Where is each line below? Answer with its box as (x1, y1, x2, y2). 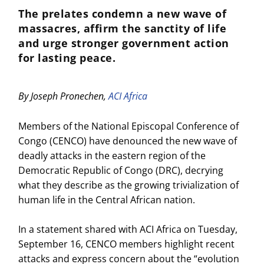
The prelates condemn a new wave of (18, 6, 227, 21)
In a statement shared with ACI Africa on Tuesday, (18, 223, 238, 236)
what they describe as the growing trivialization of (18, 178, 239, 192)
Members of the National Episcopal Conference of (18, 119, 239, 133)
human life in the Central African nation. (18, 193, 196, 206)
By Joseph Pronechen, (18, 89, 109, 103)
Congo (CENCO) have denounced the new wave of (18, 134, 237, 147)
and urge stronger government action (18, 35, 229, 50)
